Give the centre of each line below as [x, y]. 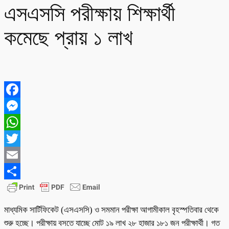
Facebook [22, 105]
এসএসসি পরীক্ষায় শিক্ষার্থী [90, 14]
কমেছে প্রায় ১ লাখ [68, 38]
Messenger [24, 122]
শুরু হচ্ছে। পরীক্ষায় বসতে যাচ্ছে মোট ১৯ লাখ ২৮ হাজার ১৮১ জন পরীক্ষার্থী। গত [112, 223]
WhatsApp [23, 138]
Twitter [17, 154]
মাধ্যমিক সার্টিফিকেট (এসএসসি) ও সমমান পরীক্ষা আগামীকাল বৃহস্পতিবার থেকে [111, 210]
